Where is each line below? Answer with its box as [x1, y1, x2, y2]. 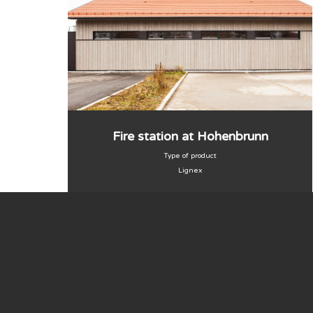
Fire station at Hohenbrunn [112, 129, 268, 144]
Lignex [178, 166, 202, 175]
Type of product [163, 152, 217, 160]
